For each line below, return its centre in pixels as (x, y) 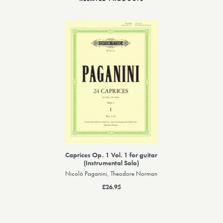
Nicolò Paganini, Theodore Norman (111, 173)
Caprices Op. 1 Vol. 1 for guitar (111, 155)
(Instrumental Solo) (111, 163)
